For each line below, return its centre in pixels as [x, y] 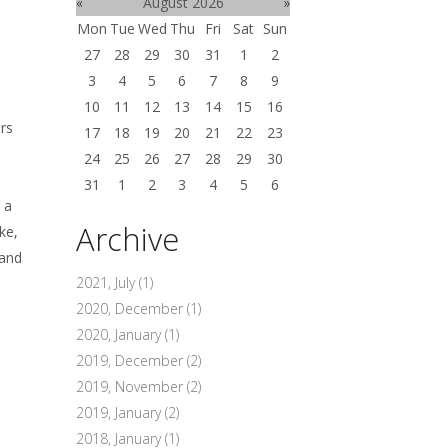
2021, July [107, 282]
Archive [127, 239]
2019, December [131, 360]
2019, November [131, 386]
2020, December [131, 308]
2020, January [120, 334]
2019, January [120, 412]
